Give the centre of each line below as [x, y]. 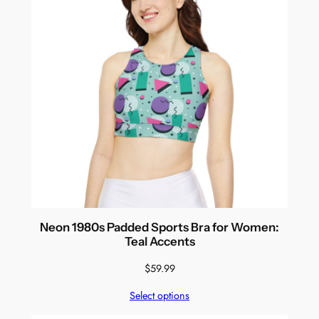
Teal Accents [159, 242]
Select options [159, 296]
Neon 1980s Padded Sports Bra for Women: [159, 228]
